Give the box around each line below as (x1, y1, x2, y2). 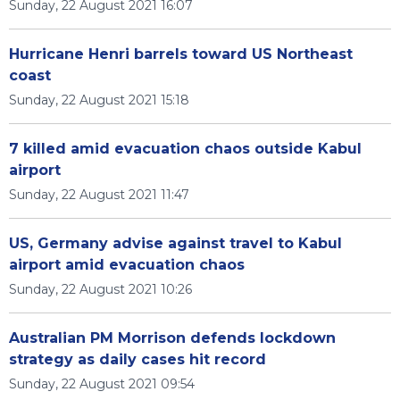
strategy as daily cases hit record (9, 351, 266, 368)
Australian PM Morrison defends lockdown (9, 329, 336, 346)
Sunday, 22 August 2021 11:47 (9, 187, 189, 203)
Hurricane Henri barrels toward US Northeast (9, 46, 353, 62)
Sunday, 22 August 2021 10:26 (9, 281, 192, 297)
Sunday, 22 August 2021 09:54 (9, 376, 195, 392)
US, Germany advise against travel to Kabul (9, 235, 342, 252)
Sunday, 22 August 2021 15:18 (9, 92, 189, 108)
